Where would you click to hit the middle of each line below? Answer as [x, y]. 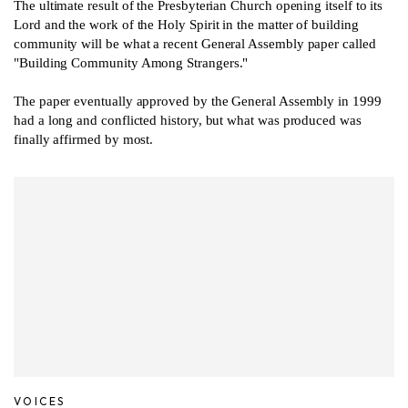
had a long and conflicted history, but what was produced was [188, 120]
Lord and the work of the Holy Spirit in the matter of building [186, 24]
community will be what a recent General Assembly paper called [195, 43]
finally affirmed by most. [84, 139]
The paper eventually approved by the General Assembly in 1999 [198, 101]
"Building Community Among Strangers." [131, 62]
